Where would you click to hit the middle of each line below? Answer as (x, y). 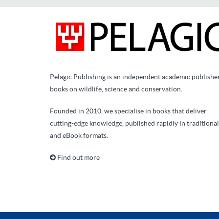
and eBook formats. (79, 135)
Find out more (78, 157)
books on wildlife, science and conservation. (116, 89)
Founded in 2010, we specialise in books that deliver (128, 111)
